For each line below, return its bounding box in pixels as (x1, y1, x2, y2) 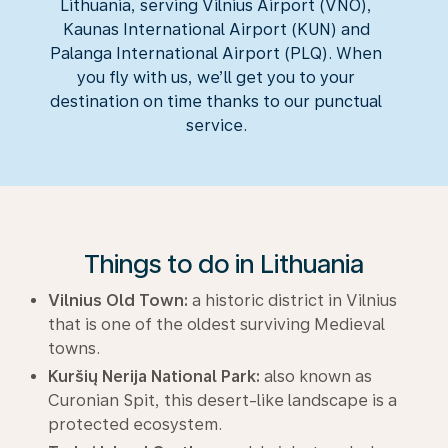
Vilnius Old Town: (48, 290, 188, 310)
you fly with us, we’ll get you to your (77, 67, 355, 87)
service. (185, 115, 247, 135)
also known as (260, 366, 372, 386)
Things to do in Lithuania (84, 247, 364, 279)
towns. (48, 338, 100, 358)
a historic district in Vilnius (188, 290, 397, 310)
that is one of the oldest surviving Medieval (48, 314, 385, 334)
